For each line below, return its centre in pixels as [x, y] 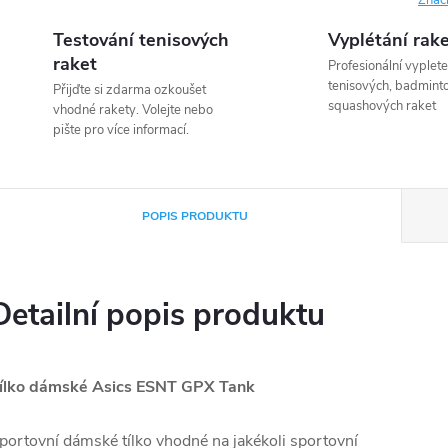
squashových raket [381, 106]
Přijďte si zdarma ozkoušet [129, 90]
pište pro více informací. [121, 130]
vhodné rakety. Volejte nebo [133, 110]
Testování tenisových [141, 40]
